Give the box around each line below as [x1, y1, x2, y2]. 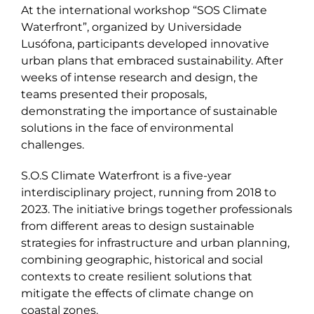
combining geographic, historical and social [21, 253, 263, 267]
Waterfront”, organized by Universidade [21, 20, 242, 34]
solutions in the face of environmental [21, 121, 233, 135]
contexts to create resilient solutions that [21, 270, 252, 284]
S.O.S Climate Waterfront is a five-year [21, 169, 231, 183]
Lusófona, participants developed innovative [21, 37, 269, 51]
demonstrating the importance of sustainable [21, 104, 278, 118]
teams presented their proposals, [21, 88, 207, 102]
